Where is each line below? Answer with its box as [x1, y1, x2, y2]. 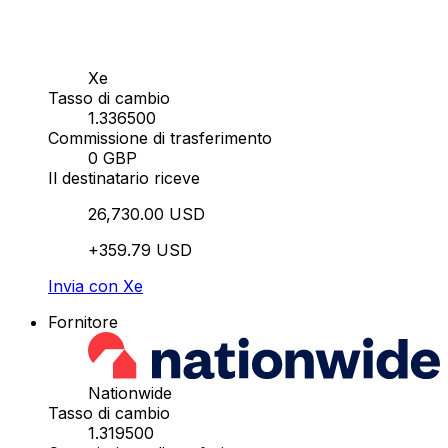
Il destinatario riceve [48, 168, 200, 189]
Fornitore [48, 312, 118, 333]
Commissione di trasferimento [48, 128, 272, 149]
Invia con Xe [48, 276, 143, 297]
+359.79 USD [88, 240, 192, 261]
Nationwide [88, 383, 172, 404]
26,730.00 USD [88, 204, 205, 225]
